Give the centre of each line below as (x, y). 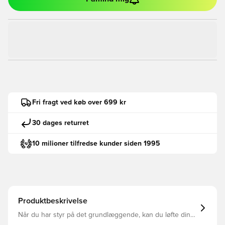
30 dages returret (61, 123)
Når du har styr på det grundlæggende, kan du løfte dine (106, 215)
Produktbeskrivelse (53, 201)
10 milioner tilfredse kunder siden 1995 (96, 143)
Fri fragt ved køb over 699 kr (79, 102)
